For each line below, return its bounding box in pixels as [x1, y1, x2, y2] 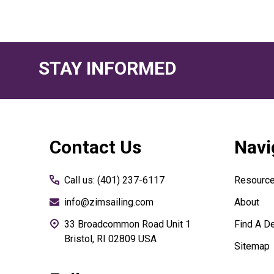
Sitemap [234, 240, 270, 253]
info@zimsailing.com [64, 196, 154, 209]
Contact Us [50, 136, 141, 158]
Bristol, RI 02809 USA [64, 233, 157, 245]
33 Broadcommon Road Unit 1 [64, 218, 166, 231]
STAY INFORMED [39, 57, 177, 80]
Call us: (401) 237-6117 [64, 174, 165, 187]
